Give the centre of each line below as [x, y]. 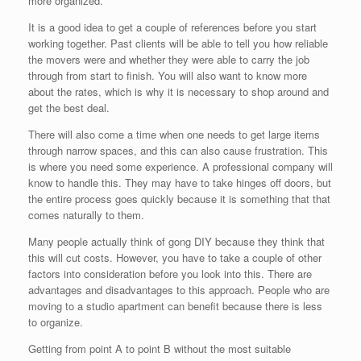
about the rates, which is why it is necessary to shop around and [178, 92]
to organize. [56, 322]
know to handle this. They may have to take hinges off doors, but [180, 183]
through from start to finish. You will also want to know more [168, 76]
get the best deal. [69, 108]
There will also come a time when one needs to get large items [174, 135]
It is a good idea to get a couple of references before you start [172, 27]
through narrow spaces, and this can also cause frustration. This [178, 151]
